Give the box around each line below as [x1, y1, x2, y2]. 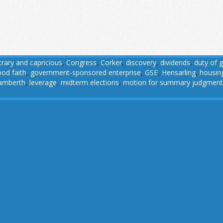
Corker [101, 58, 122, 68]
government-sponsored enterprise [30, 68, 141, 78]
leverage [29, 78, 57, 88]
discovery [126, 58, 156, 68]
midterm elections [61, 78, 119, 88]
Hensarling [162, 68, 196, 78]
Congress [66, 58, 97, 68]
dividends [160, 58, 190, 68]
